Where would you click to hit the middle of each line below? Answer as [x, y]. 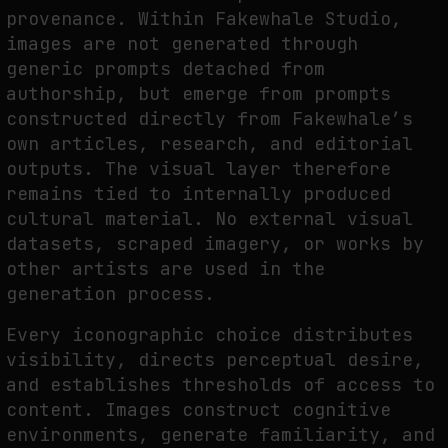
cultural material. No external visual [209, 219]
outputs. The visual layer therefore [198, 169]
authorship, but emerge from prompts [198, 94]
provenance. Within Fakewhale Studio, [204, 19]
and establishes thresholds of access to [220, 384]
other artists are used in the [165, 269]
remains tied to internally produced [198, 194]
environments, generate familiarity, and [220, 434]
